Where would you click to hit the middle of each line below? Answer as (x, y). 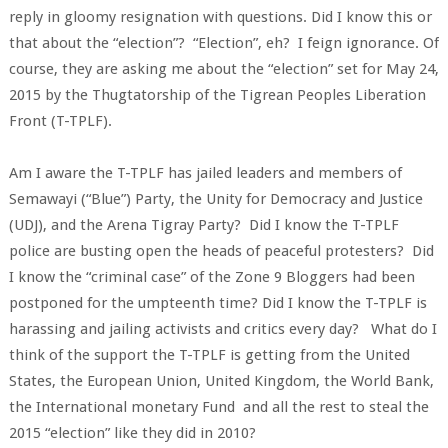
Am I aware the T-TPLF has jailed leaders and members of (205, 173)
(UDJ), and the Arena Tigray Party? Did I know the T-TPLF (203, 225)
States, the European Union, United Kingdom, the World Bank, (221, 381)
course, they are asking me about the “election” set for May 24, (223, 69)
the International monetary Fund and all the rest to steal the (218, 407)
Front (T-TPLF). (60, 121)
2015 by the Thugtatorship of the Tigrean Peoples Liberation (217, 95)
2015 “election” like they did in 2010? (132, 433)
